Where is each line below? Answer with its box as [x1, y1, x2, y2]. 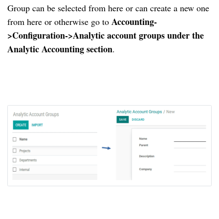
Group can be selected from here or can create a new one [7, 1, 209, 14]
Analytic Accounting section [7, 42, 112, 55]
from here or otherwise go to [7, 15, 111, 27]
